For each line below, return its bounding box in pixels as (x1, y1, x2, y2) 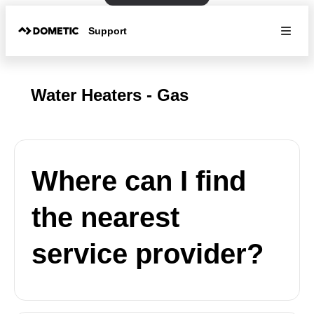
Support (88, 25, 128, 36)
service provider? (32, 238, 264, 269)
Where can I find (32, 165, 246, 196)
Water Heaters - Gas (31, 86, 189, 104)
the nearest (32, 202, 179, 233)
